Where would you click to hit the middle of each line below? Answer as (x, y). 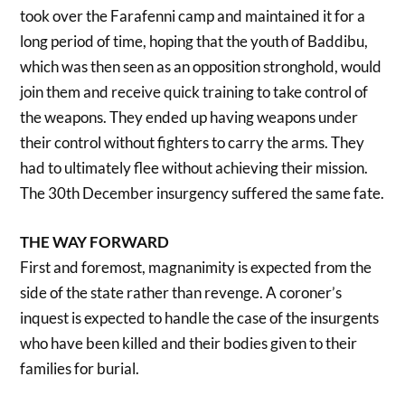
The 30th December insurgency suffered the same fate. (202, 193)
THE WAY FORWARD (95, 241)
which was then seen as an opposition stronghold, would (201, 67)
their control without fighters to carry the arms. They (193, 143)
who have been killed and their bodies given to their (189, 343)
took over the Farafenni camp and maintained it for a (193, 16)
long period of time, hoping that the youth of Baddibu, (194, 42)
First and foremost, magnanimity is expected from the (196, 267)
